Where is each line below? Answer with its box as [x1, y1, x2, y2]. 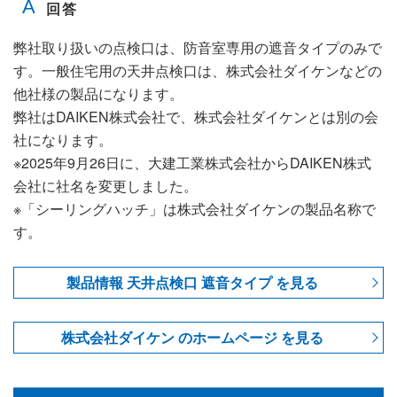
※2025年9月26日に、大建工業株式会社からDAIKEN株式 [13, 152, 371, 174]
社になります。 [13, 129, 113, 151]
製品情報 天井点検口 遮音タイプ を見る [66, 272, 318, 293]
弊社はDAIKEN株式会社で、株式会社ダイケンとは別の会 [13, 106, 378, 128]
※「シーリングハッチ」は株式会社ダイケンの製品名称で [13, 198, 376, 220]
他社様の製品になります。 [13, 83, 183, 105]
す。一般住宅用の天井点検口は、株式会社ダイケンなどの [13, 60, 382, 82]
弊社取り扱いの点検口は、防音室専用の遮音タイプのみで [13, 37, 382, 58]
